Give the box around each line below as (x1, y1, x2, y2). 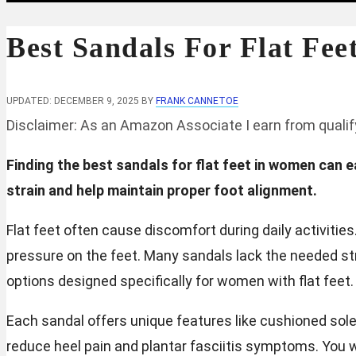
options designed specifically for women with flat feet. (6, 272, 354, 289)
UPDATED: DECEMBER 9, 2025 (6, 95, 139, 106)
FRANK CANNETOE (156, 95, 238, 106)
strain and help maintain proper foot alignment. (6, 181, 317, 199)
